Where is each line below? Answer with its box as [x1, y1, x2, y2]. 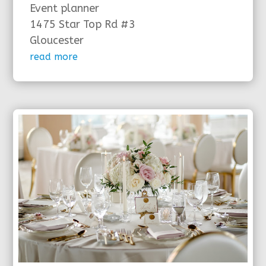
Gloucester [30, 34, 84, 47]
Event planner [30, 2, 100, 15]
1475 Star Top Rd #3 [30, 18, 136, 31]
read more [30, 51, 78, 63]
